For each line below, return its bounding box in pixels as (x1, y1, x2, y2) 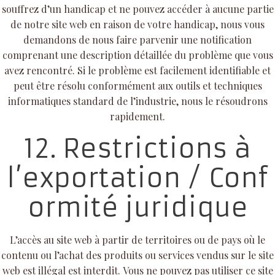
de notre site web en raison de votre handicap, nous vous (10, 17, 265, 31)
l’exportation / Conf (7, 161, 268, 194)
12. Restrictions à (24, 132, 251, 165)
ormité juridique (27, 191, 248, 223)
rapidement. (110, 109, 165, 123)
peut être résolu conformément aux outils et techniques (13, 79, 262, 92)
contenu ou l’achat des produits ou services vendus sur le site (1, 248, 274, 261)
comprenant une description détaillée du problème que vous (2, 48, 273, 61)
